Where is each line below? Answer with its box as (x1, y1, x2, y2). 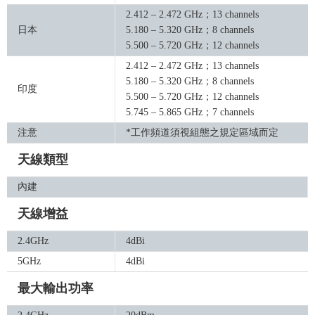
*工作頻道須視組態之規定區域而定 (126, 127, 278, 139)
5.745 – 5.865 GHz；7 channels (126, 107, 254, 118)
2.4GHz (18, 236, 49, 247)
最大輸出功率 (18, 281, 94, 296)
